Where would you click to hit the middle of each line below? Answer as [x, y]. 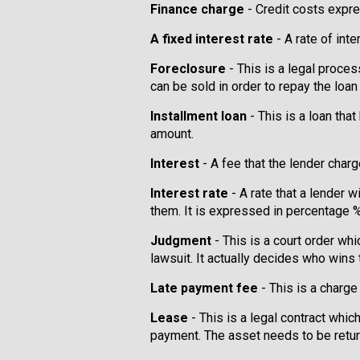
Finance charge [197, 9]
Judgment [181, 241]
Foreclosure [188, 69]
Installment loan [198, 116]
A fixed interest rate [212, 39]
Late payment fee [204, 288]
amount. [172, 134]
